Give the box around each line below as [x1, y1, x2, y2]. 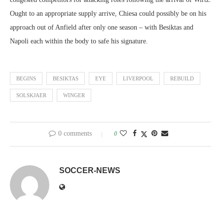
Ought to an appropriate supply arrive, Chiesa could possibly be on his [10, 10, 206, 17]
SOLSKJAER [16, 92, 46, 98]
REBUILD [170, 75, 194, 81]
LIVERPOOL [123, 75, 153, 81]
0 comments [58, 130, 92, 137]
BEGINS [16, 75, 36, 81]
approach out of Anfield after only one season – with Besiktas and [10, 24, 193, 31]
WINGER [63, 92, 85, 98]
